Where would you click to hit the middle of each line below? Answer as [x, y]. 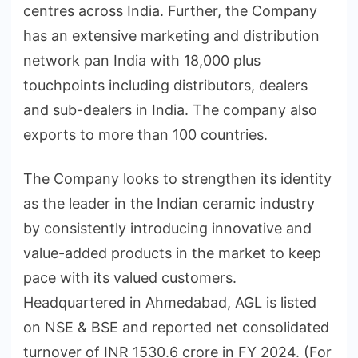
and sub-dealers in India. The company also [170, 110]
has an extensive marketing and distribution [171, 36]
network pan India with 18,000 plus [142, 61]
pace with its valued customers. [130, 278]
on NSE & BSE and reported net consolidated [176, 328]
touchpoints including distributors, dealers [165, 86]
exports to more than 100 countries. [145, 135]
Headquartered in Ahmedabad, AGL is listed [170, 303]
